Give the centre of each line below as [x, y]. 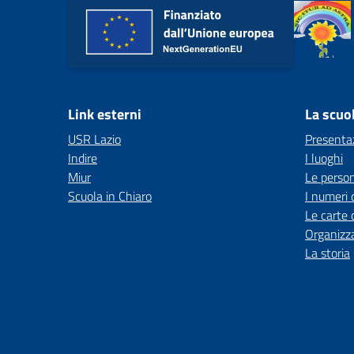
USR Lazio [94, 139]
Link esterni [105, 114]
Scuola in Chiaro [110, 196]
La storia [328, 253]
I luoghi [324, 158]
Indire [83, 158]
